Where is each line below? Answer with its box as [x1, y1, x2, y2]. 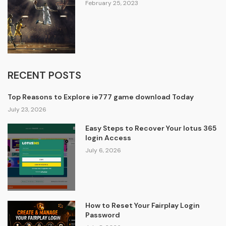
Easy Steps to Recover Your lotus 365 [85, 123, 216, 133]
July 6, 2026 [85, 146, 121, 154]
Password [85, 210, 120, 220]
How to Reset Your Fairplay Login [85, 201, 200, 210]
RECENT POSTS [8, 68, 81, 82]
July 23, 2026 [8, 105, 46, 114]
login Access [85, 133, 131, 142]
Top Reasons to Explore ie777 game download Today [8, 92, 194, 101]
